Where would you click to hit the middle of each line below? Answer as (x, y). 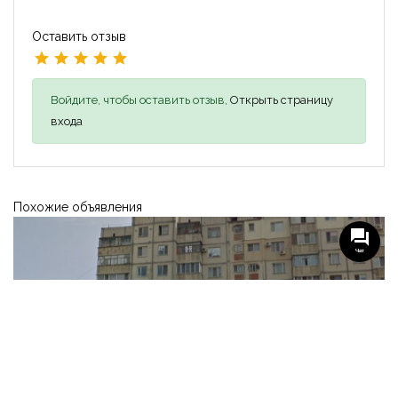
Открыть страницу (282, 99)
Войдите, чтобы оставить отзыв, (140, 99)
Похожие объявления (78, 207)
